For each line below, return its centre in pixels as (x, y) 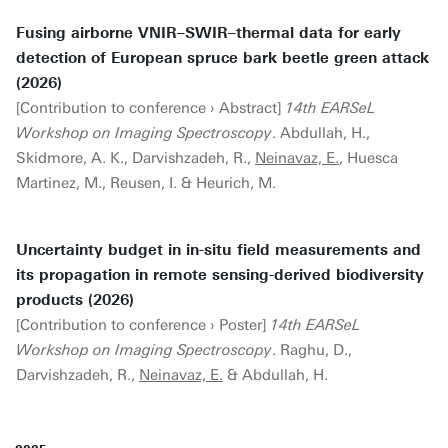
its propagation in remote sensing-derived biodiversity (220, 275)
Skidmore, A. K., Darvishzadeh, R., (135, 158)
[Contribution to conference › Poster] (143, 325)
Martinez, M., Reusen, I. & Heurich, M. (146, 183)
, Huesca (368, 158)
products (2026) (75, 300)
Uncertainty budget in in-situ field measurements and (218, 250)
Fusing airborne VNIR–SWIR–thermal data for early (208, 33)
